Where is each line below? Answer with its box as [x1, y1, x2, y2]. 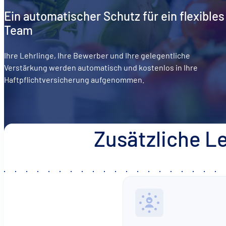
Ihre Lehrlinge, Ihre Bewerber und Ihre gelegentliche [4, 50, 190, 60]
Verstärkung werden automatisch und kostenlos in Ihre [4, 62, 198, 72]
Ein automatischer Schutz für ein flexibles [4, 9, 224, 24]
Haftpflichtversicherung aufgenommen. [4, 74, 146, 84]
